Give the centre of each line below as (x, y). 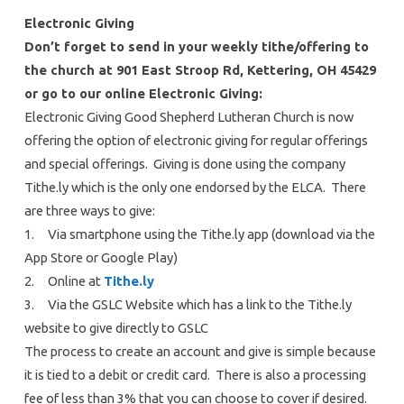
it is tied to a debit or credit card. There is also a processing (195, 374)
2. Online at (64, 280)
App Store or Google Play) (101, 257)
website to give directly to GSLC (116, 327)
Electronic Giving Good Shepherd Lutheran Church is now (188, 116)
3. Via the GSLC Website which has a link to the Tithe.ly (188, 304)
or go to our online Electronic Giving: (143, 93)
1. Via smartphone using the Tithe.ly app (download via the (199, 234)
